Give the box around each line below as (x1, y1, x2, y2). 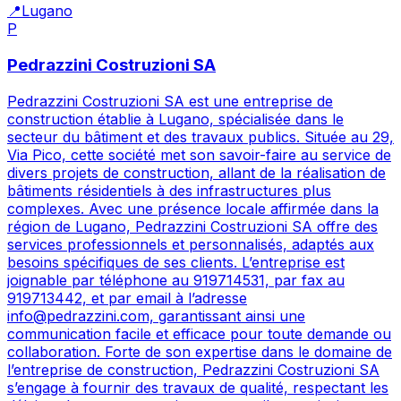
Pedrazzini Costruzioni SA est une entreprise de (7, 91, 333, 110)
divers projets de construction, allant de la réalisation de (7, 163, 386, 182)
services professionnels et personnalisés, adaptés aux (7, 235, 374, 253)
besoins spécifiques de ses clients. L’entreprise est (7, 252, 345, 271)
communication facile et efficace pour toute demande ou (7, 324, 391, 343)
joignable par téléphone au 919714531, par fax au (7, 270, 345, 289)
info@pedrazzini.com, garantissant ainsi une (7, 306, 305, 325)
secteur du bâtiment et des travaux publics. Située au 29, (7, 127, 394, 146)
